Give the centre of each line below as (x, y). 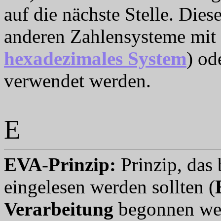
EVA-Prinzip (57, 165)
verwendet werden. (77, 81)
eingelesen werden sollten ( (110, 187)
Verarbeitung (59, 209)
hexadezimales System (95, 58)
